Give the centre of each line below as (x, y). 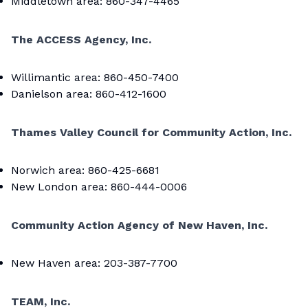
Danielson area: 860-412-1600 (89, 94)
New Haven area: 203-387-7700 (94, 263)
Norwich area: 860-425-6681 (85, 170)
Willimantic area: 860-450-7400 (95, 77)
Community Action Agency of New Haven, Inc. (139, 225)
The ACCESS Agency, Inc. (81, 40)
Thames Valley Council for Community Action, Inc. (151, 132)
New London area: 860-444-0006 (99, 187)
